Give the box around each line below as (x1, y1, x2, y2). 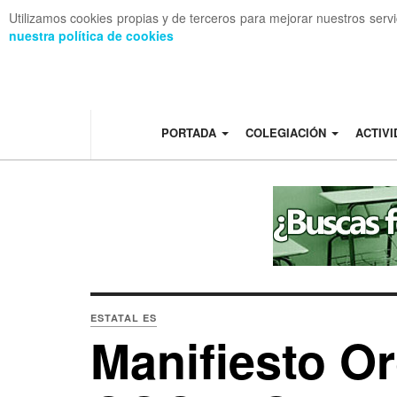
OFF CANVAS (61, 42, 130, 58)
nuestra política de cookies (9, 27, 174, 44)
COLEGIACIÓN (245, 124, 330, 141)
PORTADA (160, 124, 220, 141)
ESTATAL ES (90, 311, 157, 324)
